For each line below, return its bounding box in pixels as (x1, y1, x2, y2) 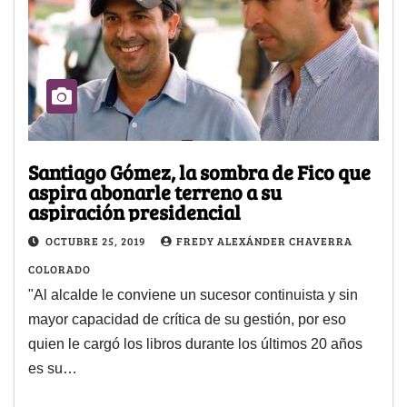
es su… (28, 360, 77, 376)
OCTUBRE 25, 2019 (45, 233, 148, 248)
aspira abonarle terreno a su (28, 177, 282, 205)
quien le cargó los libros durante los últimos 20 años (28, 335, 362, 352)
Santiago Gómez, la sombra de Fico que (28, 157, 371, 185)
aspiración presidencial (28, 197, 241, 225)
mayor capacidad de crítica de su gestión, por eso (28, 311, 346, 327)
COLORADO (28, 261, 91, 276)
